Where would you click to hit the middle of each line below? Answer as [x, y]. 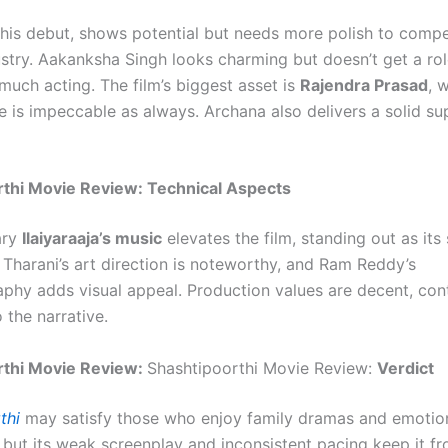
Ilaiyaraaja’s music [92, 238]
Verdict [405, 367]
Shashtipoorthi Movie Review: [262, 367]
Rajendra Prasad [364, 84]
